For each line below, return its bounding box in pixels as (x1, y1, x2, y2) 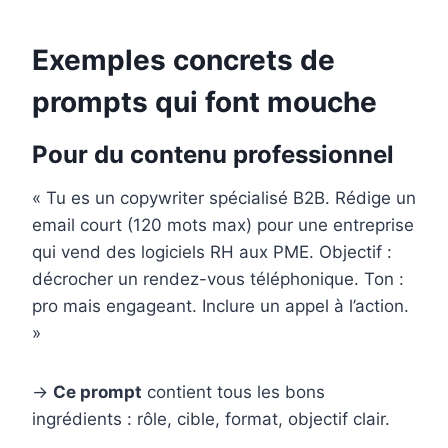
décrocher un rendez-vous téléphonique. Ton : (32, 269, 404, 290)
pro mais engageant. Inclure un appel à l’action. (32, 296, 409, 317)
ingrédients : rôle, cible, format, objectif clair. (32, 409, 390, 430)
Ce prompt (53, 382, 142, 403)
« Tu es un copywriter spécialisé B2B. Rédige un (32, 188, 416, 209)
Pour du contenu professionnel (32, 140, 394, 170)
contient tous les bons (142, 382, 325, 403)
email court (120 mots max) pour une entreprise (32, 215, 414, 236)
